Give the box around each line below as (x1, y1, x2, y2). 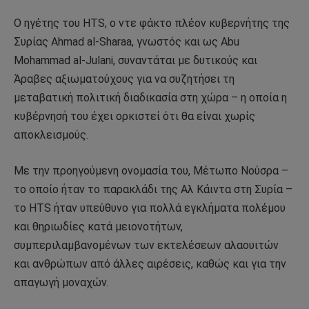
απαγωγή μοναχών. (14, 275, 108, 289)
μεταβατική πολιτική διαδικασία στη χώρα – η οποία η (14, 91, 287, 104)
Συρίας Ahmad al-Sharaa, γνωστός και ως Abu (14, 35, 239, 48)
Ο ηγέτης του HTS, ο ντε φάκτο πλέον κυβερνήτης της (14, 17, 290, 30)
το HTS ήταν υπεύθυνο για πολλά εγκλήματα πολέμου (14, 201, 286, 215)
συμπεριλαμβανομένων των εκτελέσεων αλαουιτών (14, 238, 279, 252)
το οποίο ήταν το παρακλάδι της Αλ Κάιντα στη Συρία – (14, 182, 292, 196)
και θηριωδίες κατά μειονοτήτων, (14, 219, 183, 233)
